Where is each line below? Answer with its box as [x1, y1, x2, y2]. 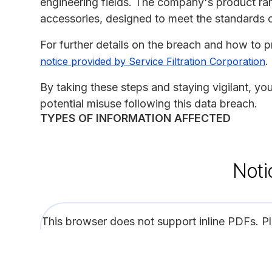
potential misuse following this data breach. [40, 97, 257, 110]
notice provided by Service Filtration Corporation [40, 55, 265, 67]
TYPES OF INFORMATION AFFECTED [40, 111, 231, 124]
